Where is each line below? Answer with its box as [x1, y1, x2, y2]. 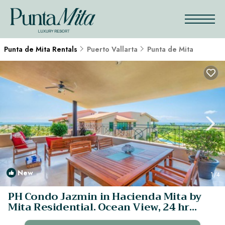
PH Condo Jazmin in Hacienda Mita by [8, 188, 201, 205]
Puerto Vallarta [87, 44, 138, 54]
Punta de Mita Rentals [4, 44, 79, 54]
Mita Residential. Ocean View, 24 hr [8, 198, 189, 216]
